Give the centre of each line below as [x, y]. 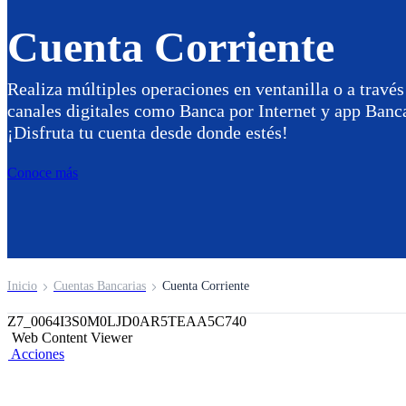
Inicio [22, 286]
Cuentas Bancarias [100, 286]
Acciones [38, 354]
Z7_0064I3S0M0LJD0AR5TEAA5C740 [127, 321]
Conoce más [43, 173]
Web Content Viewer [72, 338]
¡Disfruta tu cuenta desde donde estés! [148, 132]
